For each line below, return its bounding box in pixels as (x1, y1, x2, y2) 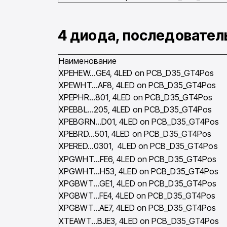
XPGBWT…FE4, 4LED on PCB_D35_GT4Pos (59, 191, 216, 201)
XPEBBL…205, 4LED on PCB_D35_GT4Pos (59, 104, 212, 115)
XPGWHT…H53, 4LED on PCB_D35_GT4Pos (59, 166, 219, 177)
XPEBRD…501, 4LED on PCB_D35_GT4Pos (59, 129, 212, 139)
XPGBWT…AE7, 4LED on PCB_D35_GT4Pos (59, 203, 216, 213)
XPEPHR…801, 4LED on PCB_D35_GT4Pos (59, 92, 213, 103)
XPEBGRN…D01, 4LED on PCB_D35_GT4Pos (59, 117, 219, 127)
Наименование (59, 56, 117, 66)
